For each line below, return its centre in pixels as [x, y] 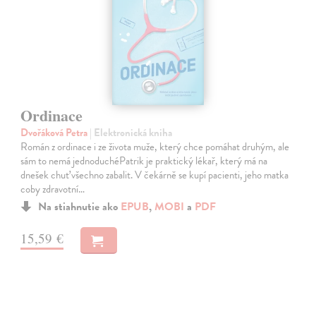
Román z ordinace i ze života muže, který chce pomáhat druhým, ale [155, 147]
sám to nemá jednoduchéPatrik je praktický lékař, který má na [144, 161]
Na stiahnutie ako [80, 207]
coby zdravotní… [53, 189]
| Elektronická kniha [131, 133]
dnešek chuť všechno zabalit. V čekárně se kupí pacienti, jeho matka [155, 175]
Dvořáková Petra [55, 133]
